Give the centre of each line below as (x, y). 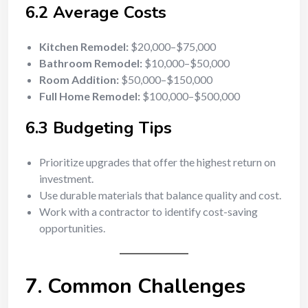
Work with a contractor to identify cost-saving (148, 211)
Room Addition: (79, 79)
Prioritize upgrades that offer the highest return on (157, 162)
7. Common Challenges (135, 286)
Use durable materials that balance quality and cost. (160, 195)
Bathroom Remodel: (91, 63)
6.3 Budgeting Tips (99, 128)
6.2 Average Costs (96, 12)
